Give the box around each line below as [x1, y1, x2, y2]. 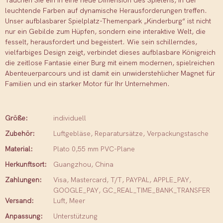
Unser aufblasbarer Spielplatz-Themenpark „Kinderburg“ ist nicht [5, 17, 211, 25]
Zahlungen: [5, 176, 42, 184]
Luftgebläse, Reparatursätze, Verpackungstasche [53, 129, 209, 138]
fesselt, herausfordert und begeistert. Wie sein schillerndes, [5, 38, 197, 46]
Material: [5, 145, 33, 153]
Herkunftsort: [5, 160, 47, 169]
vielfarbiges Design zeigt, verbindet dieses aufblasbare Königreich [5, 48, 216, 57]
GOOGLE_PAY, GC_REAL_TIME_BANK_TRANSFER [53, 186, 210, 195]
